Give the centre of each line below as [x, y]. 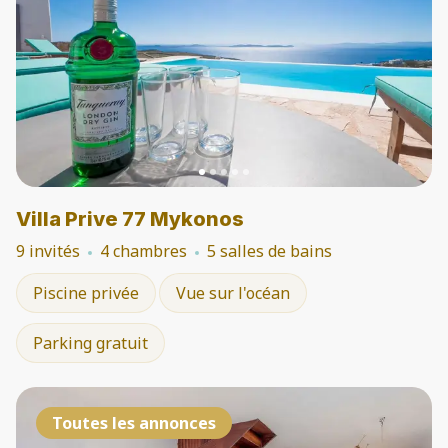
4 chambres [143, 251]
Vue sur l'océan [233, 293]
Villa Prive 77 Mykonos [130, 219]
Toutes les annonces [134, 423]
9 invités [48, 251]
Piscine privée [86, 293]
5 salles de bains [269, 251]
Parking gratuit [90, 343]
